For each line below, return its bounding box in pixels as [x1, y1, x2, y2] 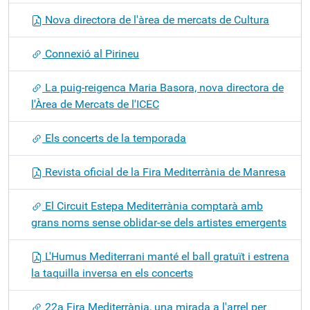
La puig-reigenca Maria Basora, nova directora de [42, 81, 284, 94]
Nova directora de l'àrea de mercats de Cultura [42, 13, 269, 26]
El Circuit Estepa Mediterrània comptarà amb [42, 199, 263, 212]
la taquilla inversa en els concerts [31, 266, 193, 280]
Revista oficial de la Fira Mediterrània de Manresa [42, 165, 286, 179]
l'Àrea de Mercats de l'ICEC [31, 98, 159, 111]
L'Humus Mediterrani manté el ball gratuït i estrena [42, 250, 289, 263]
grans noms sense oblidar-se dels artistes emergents [31, 216, 286, 229]
